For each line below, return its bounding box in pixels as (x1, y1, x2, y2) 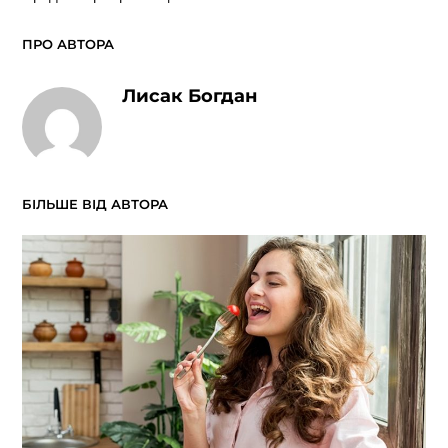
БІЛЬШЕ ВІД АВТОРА (21, 196, 168, 213)
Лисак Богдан (121, 85, 257, 108)
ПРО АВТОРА (21, 36, 114, 53)
